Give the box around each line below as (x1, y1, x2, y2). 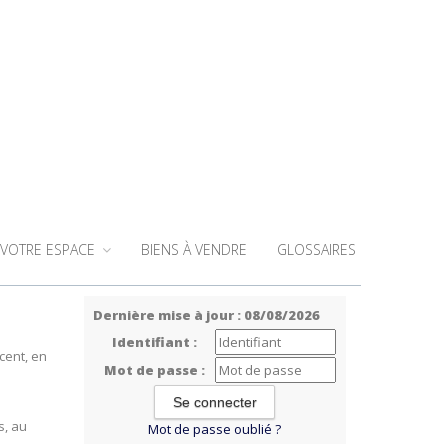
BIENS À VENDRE (141, 240, 247, 259)
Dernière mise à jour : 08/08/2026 (92, 306, 320, 324)
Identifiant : (111, 333, 197, 351)
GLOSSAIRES (277, 240, 356, 259)
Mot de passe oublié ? (148, 420, 282, 438)
